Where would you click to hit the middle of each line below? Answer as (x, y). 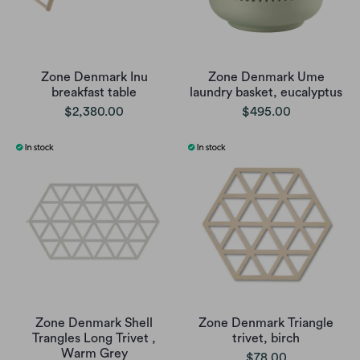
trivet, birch (266, 339)
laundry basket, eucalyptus (266, 93)
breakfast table (94, 93)
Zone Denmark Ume (266, 78)
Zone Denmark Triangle (266, 323)
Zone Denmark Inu (94, 78)
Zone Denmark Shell (94, 323)
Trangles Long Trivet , (94, 339)
